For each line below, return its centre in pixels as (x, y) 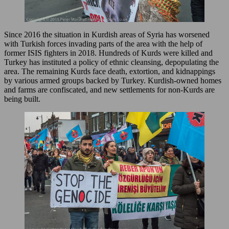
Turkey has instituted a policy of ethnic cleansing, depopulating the (111, 62)
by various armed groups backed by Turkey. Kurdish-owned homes (113, 81)
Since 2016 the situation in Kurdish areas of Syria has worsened (107, 35)
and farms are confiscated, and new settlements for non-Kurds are (109, 90)
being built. (22, 99)
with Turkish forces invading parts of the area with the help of (103, 44)
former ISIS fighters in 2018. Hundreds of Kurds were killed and (108, 53)
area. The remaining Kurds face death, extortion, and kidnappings (110, 72)
